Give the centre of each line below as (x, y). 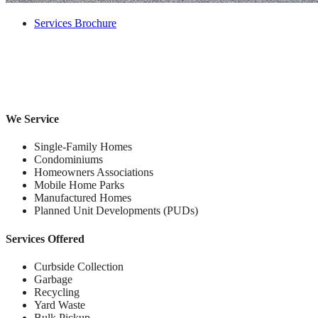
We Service (32, 119)
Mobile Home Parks (79, 185)
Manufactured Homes (83, 198)
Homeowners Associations (94, 172)
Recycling (57, 292)
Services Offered (45, 238)
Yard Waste (60, 305)
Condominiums (68, 160)
